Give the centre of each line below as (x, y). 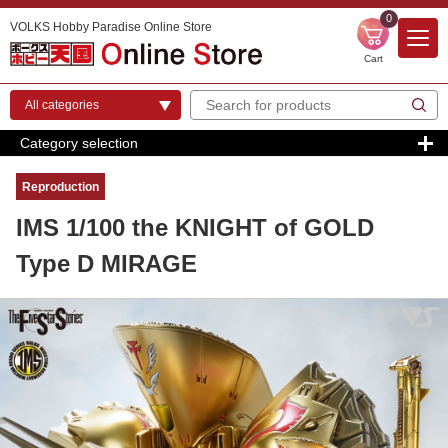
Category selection (79, 143)
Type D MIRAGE (106, 263)
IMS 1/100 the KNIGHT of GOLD (195, 227)
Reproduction (60, 187)
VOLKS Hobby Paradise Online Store (111, 27)
